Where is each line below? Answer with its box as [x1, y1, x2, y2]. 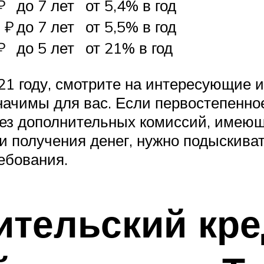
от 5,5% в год [85, 17, 176, 37]
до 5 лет [16, 38, 74, 58]
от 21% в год [85, 38, 173, 58]
